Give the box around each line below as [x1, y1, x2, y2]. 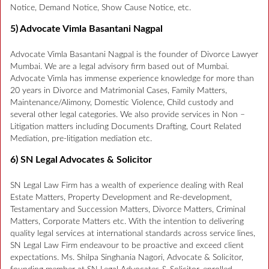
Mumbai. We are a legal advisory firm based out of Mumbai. [10, 62, 229, 71]
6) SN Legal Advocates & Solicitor [10, 155, 152, 165]
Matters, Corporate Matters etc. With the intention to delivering [10, 217, 244, 226]
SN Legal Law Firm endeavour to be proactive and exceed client [10, 241, 244, 250]
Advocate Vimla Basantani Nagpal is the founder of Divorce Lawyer [10, 50, 258, 59]
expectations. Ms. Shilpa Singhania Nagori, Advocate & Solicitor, [10, 253, 243, 262]
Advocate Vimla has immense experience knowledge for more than [10, 74, 254, 83]
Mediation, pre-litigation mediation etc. [10, 134, 152, 144]
